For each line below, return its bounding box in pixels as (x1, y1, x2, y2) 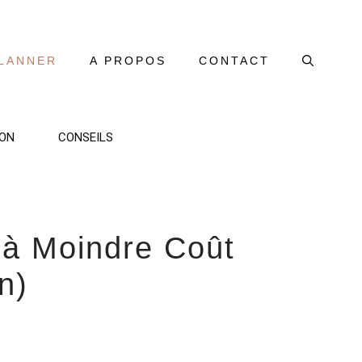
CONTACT (199, 54, 270, 67)
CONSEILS (57, 130, 113, 145)
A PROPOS (90, 54, 166, 67)
